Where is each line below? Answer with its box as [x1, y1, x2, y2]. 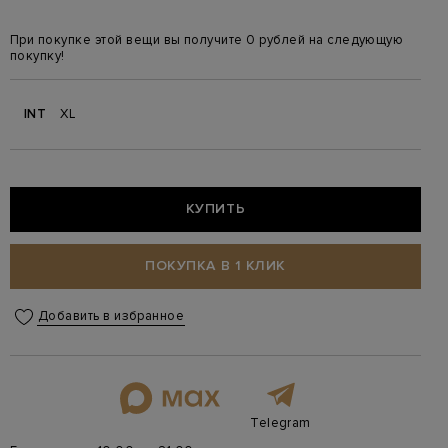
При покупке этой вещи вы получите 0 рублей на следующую [10, 31, 404, 48]
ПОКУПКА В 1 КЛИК [145, 257, 286, 275]
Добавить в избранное [37, 308, 185, 325]
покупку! [10, 47, 65, 64]
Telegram [250, 414, 311, 431]
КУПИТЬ [185, 200, 246, 218]
